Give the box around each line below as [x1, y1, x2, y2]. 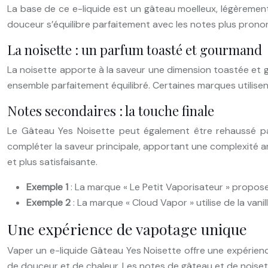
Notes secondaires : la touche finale [7, 101, 214, 120]
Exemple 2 [26, 196, 73, 209]
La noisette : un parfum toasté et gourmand [7, 40, 262, 59]
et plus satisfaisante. [7, 155, 98, 168]
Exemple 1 [26, 180, 71, 193]
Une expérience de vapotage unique [7, 218, 247, 239]
